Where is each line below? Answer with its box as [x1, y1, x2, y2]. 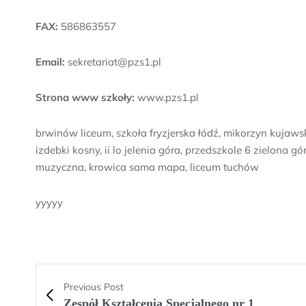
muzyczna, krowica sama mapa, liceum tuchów [36, 161, 259, 173]
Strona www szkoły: [36, 91, 135, 104]
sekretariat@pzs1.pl [65, 55, 161, 68]
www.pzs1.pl [135, 91, 199, 104]
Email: [36, 55, 65, 68]
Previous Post [64, 281, 124, 293]
